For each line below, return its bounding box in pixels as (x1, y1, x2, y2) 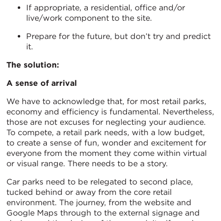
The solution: (6, 60, 59, 70)
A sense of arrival (6, 78, 77, 88)
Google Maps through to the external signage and (6, 208, 200, 218)
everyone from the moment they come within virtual (6, 148, 207, 158)
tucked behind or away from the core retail (6, 187, 172, 197)
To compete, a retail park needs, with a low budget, (6, 127, 205, 137)
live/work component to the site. (26, 13, 152, 23)
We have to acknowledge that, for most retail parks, (6, 96, 206, 106)
